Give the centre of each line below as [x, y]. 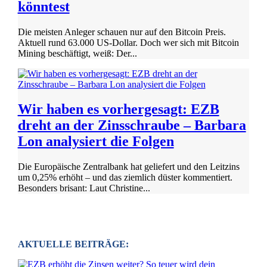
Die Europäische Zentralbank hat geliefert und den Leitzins [128, 167]
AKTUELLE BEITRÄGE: [73, 244]
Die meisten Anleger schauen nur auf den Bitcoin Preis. [122, 32]
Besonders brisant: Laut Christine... [84, 188]
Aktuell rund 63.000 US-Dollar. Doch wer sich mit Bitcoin [128, 42]
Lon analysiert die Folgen [96, 142]
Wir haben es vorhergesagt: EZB [118, 109]
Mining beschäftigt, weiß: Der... [77, 53]
